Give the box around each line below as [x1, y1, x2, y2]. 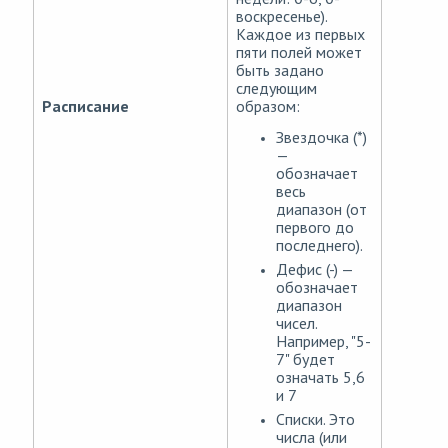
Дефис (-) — [276, 259, 353, 280]
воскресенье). [236, 6, 327, 27]
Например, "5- [276, 331, 371, 352]
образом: [236, 96, 300, 117]
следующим [236, 78, 317, 99]
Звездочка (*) [276, 127, 367, 148]
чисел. [276, 313, 317, 334]
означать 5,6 [276, 367, 365, 388]
